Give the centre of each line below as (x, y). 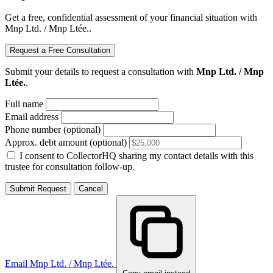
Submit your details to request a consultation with (101, 72)
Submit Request (38, 189)
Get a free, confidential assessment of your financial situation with (131, 18)
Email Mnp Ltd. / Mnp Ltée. (61, 264)
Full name (24, 104)
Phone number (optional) (53, 130)
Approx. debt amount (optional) (66, 143)
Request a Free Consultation (60, 51)
